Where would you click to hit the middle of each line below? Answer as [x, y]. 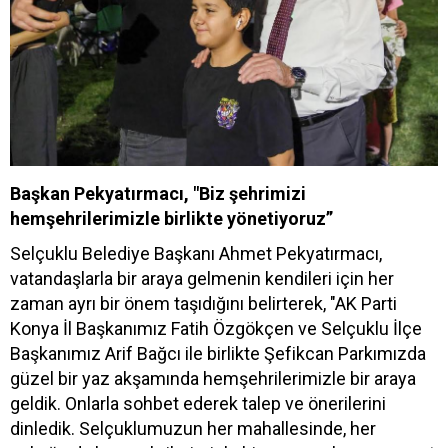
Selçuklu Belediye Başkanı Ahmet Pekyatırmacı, [196, 253]
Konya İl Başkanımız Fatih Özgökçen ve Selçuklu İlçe [216, 328]
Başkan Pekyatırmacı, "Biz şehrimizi [158, 193]
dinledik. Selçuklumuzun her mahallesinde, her [193, 428]
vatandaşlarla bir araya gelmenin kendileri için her [202, 278]
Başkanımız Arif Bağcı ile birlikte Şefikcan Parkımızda [218, 353]
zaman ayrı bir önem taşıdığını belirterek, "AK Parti [203, 303]
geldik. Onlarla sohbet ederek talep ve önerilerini [198, 403]
